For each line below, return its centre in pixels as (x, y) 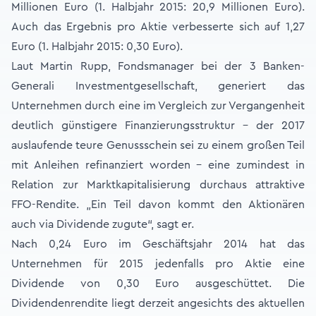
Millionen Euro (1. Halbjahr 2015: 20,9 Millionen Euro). (158, 7)
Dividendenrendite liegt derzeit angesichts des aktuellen (158, 303)
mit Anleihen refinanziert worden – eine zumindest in (158, 165)
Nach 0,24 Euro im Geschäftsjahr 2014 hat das (158, 244)
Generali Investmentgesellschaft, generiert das (158, 86)
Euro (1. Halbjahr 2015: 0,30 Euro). (97, 47)
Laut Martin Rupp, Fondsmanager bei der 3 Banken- (158, 66)
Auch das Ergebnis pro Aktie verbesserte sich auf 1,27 (158, 27)
